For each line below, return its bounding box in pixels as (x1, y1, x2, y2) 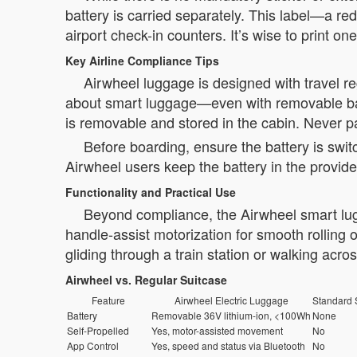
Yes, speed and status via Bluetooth (151, 338, 305, 352)
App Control (67, 338, 119, 352)
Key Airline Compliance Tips (65, 52, 219, 69)
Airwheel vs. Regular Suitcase (65, 271, 227, 288)
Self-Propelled (67, 323, 129, 337)
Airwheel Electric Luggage (174, 292, 288, 307)
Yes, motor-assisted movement (151, 323, 283, 337)
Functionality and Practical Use (65, 183, 236, 200)
